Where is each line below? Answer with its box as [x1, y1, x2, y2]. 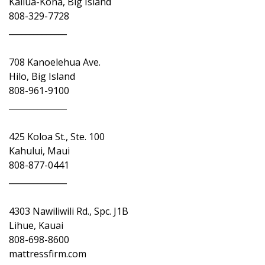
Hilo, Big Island [9, 70, 75, 83]
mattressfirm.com [9, 247, 86, 260]
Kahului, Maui [9, 144, 70, 157]
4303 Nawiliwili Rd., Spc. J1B [9, 205, 128, 218]
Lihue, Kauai [9, 219, 63, 232]
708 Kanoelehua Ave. [9, 56, 101, 69]
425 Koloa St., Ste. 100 [9, 130, 105, 143]
